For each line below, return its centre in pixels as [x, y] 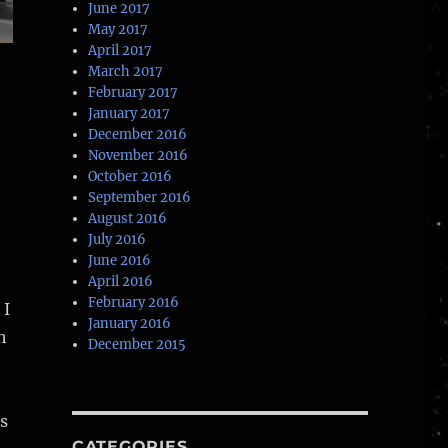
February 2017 [133, 93]
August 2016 [128, 219]
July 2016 [117, 240]
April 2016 [121, 282]
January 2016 [130, 324]
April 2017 [120, 51]
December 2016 [138, 135]
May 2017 [118, 30]
